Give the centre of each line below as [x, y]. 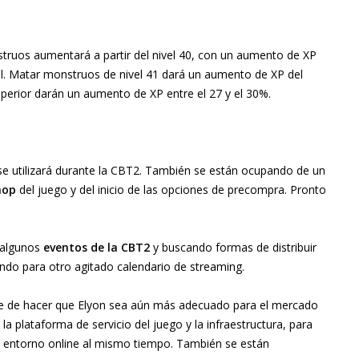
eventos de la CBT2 [97, 248]
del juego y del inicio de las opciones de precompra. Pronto [171, 190]
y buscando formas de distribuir [233, 248]
